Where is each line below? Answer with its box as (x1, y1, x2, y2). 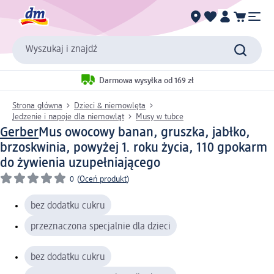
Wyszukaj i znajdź (26, 45, 97, 55)
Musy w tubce (136, 112, 183, 121)
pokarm (224, 141, 267, 155)
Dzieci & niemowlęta (74, 101, 146, 110)
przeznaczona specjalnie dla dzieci (31, 221, 171, 232)
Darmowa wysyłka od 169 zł (99, 76, 194, 86)
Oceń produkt (80, 174, 127, 183)
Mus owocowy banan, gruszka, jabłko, (39, 125, 250, 139)
